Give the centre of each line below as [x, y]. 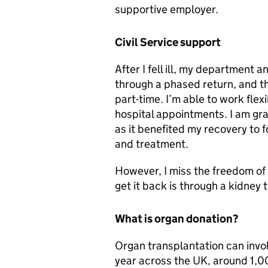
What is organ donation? [176, 219]
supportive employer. [167, 9]
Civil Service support [168, 42]
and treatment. [152, 144]
